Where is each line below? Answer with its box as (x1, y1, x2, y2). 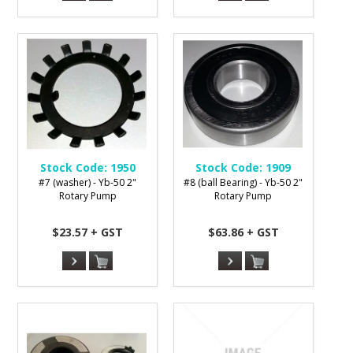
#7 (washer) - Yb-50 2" (39, 176, 137, 190)
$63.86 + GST (207, 225, 279, 240)
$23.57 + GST (52, 225, 124, 240)
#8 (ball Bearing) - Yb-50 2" (184, 176, 303, 190)
